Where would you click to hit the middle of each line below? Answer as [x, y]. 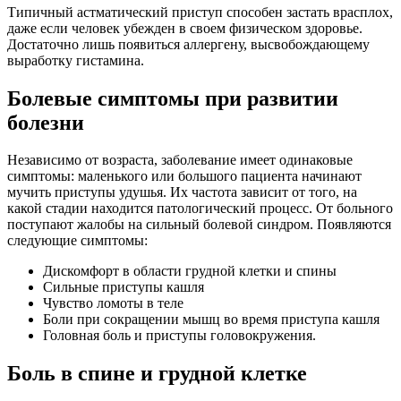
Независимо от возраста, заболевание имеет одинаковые [180, 160]
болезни [46, 122]
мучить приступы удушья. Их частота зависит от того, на [182, 192]
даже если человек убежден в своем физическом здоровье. [185, 28]
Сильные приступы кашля [124, 287]
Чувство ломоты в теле [113, 303]
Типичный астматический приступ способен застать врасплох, [200, 12]
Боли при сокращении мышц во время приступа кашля [211, 320]
